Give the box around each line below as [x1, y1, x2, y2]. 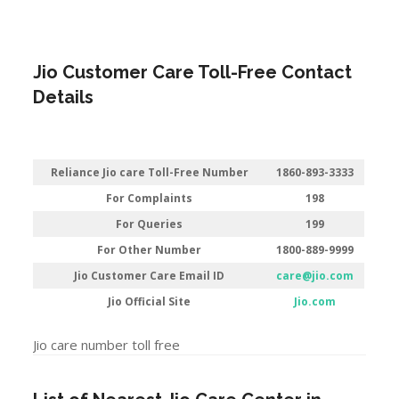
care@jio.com [276, 268, 354, 283]
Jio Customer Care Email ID [74, 268, 225, 283]
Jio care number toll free [33, 335, 181, 354]
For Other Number [97, 242, 202, 257]
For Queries [116, 216, 183, 232]
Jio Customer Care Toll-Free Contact [33, 61, 353, 83]
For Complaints [106, 191, 193, 206]
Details [33, 86, 94, 108]
